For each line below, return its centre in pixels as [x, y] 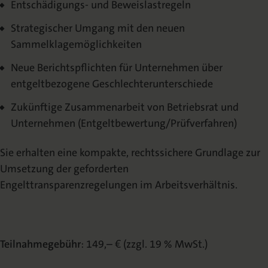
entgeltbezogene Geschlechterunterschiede [112, 83]
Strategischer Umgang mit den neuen [98, 28]
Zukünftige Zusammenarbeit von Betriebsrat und [125, 107]
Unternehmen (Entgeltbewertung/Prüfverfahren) [124, 123]
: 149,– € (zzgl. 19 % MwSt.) [144, 244]
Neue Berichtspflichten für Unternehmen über [117, 67]
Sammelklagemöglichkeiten [76, 44]
